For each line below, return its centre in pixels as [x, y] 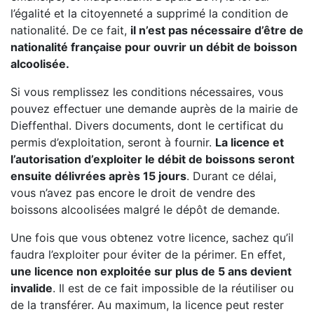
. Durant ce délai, [231, 176]
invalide [32, 288]
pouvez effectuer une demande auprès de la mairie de [154, 109]
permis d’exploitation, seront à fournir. [113, 142]
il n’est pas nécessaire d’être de [217, 30]
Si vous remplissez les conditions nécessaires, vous [147, 92]
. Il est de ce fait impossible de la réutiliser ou [173, 288]
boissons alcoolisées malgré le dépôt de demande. [145, 210]
